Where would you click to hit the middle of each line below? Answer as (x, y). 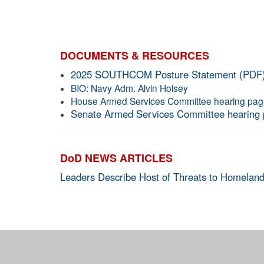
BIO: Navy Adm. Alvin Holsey (129, 88)
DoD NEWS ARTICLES (116, 158)
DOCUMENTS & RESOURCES (135, 56)
